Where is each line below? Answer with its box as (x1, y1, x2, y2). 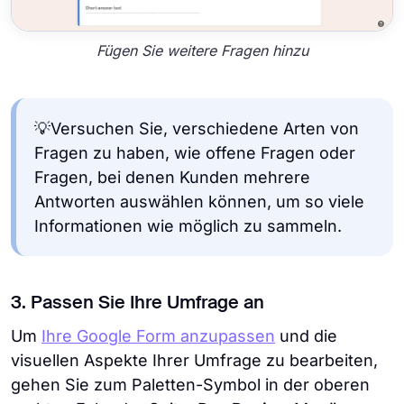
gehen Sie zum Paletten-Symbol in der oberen (11, 375, 370, 395)
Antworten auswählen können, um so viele (34, 192, 364, 212)
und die (275, 326, 337, 346)
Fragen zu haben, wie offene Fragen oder (34, 143, 355, 163)
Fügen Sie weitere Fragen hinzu (96, 41, 308, 60)
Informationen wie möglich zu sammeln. (34, 216, 342, 236)
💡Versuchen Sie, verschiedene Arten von (34, 119, 359, 139)
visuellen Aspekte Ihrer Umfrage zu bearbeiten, (11, 351, 378, 371)
